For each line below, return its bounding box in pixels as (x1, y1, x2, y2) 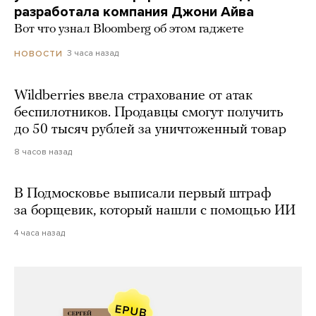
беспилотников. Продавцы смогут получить (14, 105, 284, 120)
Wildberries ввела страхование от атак (14, 88, 253, 103)
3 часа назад (67, 48, 119, 59)
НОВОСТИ (14, 48, 63, 59)
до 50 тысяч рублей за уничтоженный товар (14, 122, 286, 137)
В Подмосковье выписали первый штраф (14, 186, 271, 201)
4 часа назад (14, 227, 65, 238)
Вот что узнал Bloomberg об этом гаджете (14, 23, 244, 37)
